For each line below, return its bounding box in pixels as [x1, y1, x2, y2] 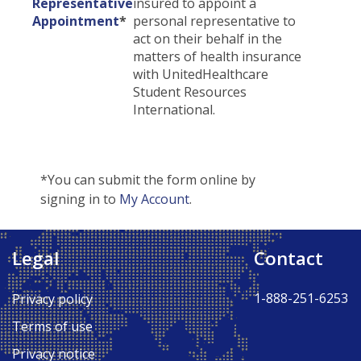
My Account [119, 190, 189, 208]
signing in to [40, 190, 119, 208]
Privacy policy [12, 290, 93, 308]
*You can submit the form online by [40, 171, 255, 189]
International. [133, 101, 215, 118]
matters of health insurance [133, 48, 301, 65]
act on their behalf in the [133, 30, 282, 48]
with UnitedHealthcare [133, 65, 268, 83]
